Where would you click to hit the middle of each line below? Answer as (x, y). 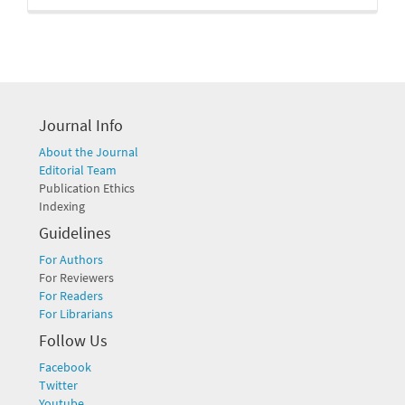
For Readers (71, 295)
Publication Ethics (87, 188)
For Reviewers (76, 277)
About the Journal (89, 151)
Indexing (62, 206)
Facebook (65, 367)
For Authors (71, 259)
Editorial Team (78, 170)
